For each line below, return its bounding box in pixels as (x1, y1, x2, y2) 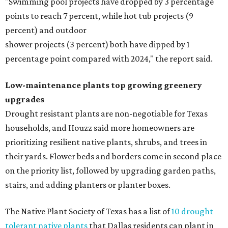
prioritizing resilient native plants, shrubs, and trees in (5, 137, 207, 147)
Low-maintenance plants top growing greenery (5, 80, 202, 90)
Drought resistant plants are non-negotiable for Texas (5, 108, 208, 119)
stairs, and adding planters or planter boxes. (5, 180, 170, 190)
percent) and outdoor (5, 25, 87, 35)
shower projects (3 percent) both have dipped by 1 (5, 39, 190, 49)
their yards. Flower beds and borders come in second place (5, 151, 221, 161)
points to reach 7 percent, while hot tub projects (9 (5, 11, 193, 21)
